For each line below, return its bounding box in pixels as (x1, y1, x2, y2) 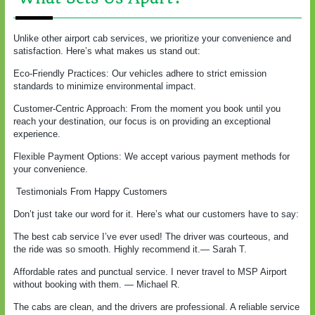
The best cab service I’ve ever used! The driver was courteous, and (13, 231, 288, 242)
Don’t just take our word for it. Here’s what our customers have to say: (13, 208, 299, 219)
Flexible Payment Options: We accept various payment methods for (13, 150, 290, 162)
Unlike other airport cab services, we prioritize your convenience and (13, 32, 291, 44)
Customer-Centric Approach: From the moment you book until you (13, 103, 281, 114)
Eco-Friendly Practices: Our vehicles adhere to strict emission (13, 67, 266, 79)
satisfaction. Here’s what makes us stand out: (13, 45, 200, 56)
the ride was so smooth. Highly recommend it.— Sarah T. (13, 243, 247, 255)
